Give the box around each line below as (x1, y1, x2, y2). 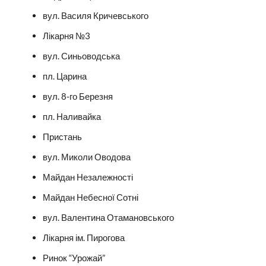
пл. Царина (42, 70, 87, 81)
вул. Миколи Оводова (42, 151, 131, 162)
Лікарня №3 (42, 30, 90, 41)
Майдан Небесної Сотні (42, 191, 138, 202)
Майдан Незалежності (42, 171, 133, 182)
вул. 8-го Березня (42, 90, 113, 102)
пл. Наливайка (42, 110, 101, 122)
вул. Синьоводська (42, 50, 120, 61)
